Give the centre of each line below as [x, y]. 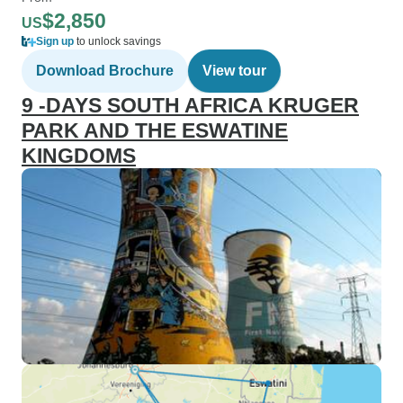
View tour [234, 71]
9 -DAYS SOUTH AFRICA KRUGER [190, 105]
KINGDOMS [79, 156]
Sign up [55, 41]
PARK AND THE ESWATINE [155, 130]
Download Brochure [105, 71]
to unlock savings [117, 41]
